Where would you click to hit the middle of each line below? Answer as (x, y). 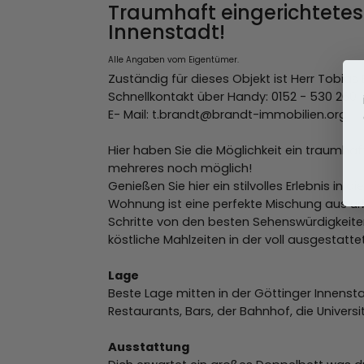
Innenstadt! (167, 32)
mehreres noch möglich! (180, 168)
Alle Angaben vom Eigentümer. (173, 59)
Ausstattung (149, 347)
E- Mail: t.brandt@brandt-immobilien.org (227, 114)
